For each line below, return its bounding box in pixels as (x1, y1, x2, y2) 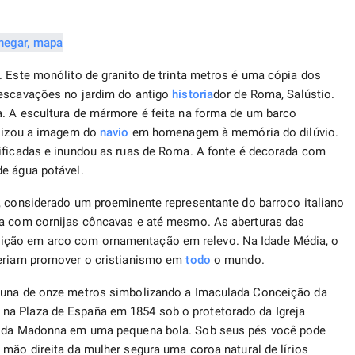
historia (172, 87, 214, 102)
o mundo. (210, 253, 265, 268)
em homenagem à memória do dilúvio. (128, 125, 339, 140)
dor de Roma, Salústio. (213, 87, 335, 102)
